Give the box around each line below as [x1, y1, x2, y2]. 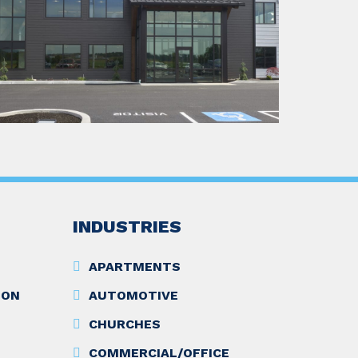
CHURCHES [89, 316, 161, 332]
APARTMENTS [89, 259, 181, 275]
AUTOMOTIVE [89, 288, 178, 304]
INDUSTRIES [73, 217, 181, 237]
